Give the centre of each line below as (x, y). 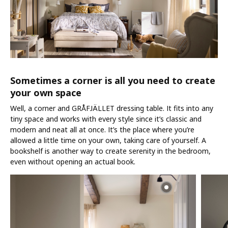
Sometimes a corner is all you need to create (113, 80)
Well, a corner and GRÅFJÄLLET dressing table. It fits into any (112, 108)
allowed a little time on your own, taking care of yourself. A (108, 140)
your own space (46, 92)
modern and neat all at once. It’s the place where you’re (102, 129)
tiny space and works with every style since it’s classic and (106, 119)
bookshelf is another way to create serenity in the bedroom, (110, 151)
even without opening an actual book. (73, 161)
